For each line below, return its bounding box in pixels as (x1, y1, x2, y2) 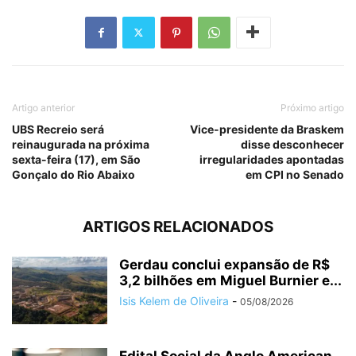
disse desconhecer (241, 137, 344, 151)
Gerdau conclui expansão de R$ (119, 256, 330, 273)
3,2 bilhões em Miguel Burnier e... (119, 272, 342, 288)
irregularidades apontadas (199, 152, 344, 166)
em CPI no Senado (246, 167, 344, 181)
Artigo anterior (12, 101, 75, 114)
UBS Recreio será (12, 122, 104, 136)
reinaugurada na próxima (12, 137, 149, 151)
